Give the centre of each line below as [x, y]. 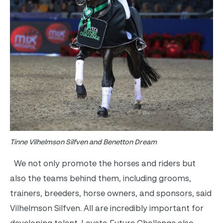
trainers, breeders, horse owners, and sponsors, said [111, 193]
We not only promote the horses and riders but [105, 164]
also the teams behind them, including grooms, [101, 178]
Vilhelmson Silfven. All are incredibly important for [107, 208]
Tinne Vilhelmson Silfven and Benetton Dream [83, 142]
